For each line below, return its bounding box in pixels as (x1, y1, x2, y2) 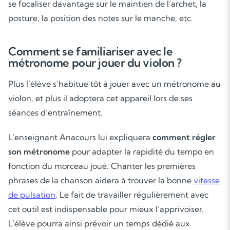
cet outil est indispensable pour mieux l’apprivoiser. (8, 204, 204, 214)
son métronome (8, 146, 70, 157)
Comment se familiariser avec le (8, 44, 173, 59)
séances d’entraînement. (8, 107, 103, 118)
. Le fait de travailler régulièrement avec (55, 189, 208, 200)
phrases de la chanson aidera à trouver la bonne (8, 175, 194, 185)
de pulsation (8, 189, 55, 200)
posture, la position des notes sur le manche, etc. (8, 13, 193, 23)
